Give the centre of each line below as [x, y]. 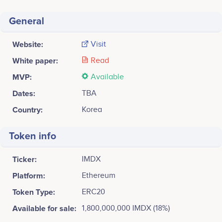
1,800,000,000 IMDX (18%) [126, 208]
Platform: [29, 176]
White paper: [35, 61]
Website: [28, 44]
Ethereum [99, 175]
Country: [28, 110]
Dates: [24, 93]
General [27, 21]
